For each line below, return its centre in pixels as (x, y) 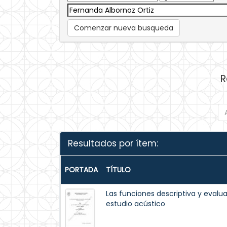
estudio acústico (136, 204)
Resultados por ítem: (113, 143)
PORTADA (81, 170)
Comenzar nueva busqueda (124, 28)
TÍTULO (118, 170)
